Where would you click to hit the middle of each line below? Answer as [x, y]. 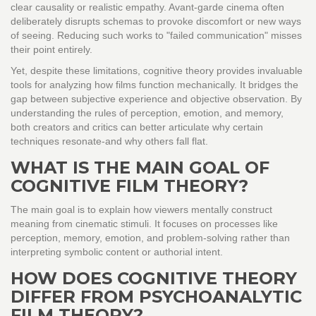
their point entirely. [51, 50]
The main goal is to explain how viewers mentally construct [141, 210]
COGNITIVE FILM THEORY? [129, 186]
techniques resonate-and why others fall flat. [109, 141]
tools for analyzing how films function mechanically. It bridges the [154, 85]
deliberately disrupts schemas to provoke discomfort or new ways [156, 22]
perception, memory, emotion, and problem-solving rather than [150, 238]
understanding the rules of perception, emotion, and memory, [147, 113]
